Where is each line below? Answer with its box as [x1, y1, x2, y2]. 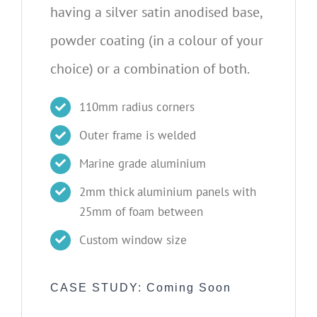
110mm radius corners [79, 99, 195, 115]
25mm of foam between [79, 203, 203, 219]
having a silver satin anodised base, [50, 3, 262, 22]
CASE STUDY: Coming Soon [50, 281, 231, 294]
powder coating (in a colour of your [50, 31, 263, 50]
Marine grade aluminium [79, 155, 206, 171]
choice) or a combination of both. [50, 59, 250, 79]
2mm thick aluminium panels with [79, 183, 256, 200]
